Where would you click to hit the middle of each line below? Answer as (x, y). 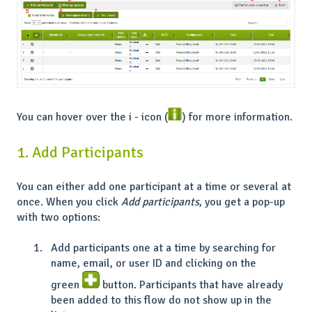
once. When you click (69, 202)
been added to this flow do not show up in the (161, 301)
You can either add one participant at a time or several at (154, 187)
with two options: (58, 218)
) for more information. (237, 117)
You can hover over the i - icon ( (92, 117)
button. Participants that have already (191, 285)
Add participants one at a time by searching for (163, 248)
